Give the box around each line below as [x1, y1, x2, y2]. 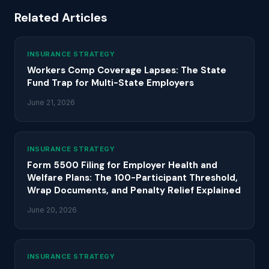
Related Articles [14, 10, 107, 25]
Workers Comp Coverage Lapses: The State [27, 64, 226, 76]
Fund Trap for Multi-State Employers [27, 77, 194, 89]
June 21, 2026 [27, 98, 75, 107]
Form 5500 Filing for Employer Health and [27, 159, 217, 171]
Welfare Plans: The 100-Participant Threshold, [27, 172, 238, 184]
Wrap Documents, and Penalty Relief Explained [27, 184, 241, 196]
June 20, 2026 [27, 205, 77, 214]
